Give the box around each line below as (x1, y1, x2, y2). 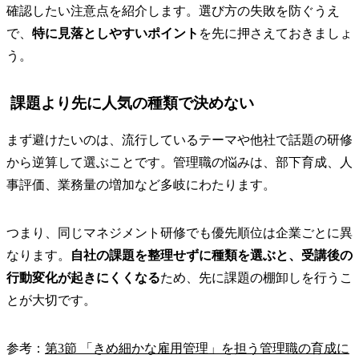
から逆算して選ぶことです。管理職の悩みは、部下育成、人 (6, 155, 353, 169)
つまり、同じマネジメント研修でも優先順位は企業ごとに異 (6, 225, 353, 240)
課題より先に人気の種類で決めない (10, 94, 254, 111)
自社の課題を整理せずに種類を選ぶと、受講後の (71, 248, 353, 262)
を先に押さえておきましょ (199, 26, 353, 40)
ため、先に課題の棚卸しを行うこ (160, 270, 353, 284)
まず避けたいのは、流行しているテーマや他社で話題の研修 (6, 132, 353, 147)
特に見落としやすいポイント (32, 26, 199, 40)
